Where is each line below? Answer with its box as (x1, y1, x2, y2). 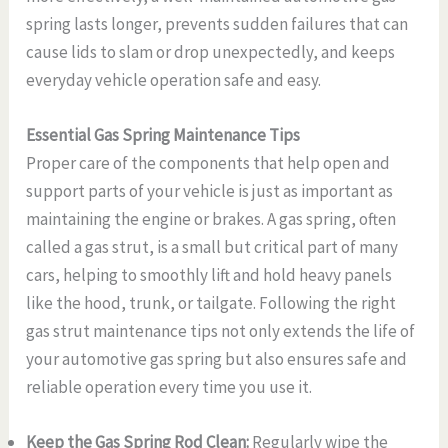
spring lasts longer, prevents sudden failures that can (26, 12, 409, 35)
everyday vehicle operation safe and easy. (26, 68, 325, 91)
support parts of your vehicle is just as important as (26, 179, 394, 202)
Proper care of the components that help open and (26, 151, 391, 174)
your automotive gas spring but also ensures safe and (26, 347, 408, 370)
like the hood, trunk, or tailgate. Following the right (26, 291, 397, 314)
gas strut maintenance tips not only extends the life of (26, 319, 416, 342)
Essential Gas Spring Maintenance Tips (26, 123, 304, 146)
